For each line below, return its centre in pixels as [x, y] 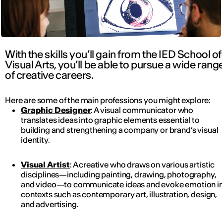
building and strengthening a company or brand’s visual [120, 130]
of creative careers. [49, 75]
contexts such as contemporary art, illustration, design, [119, 194]
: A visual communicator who [142, 110]
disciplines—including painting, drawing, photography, [119, 174]
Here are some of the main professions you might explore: [108, 100]
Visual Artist [45, 164]
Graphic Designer [56, 110]
